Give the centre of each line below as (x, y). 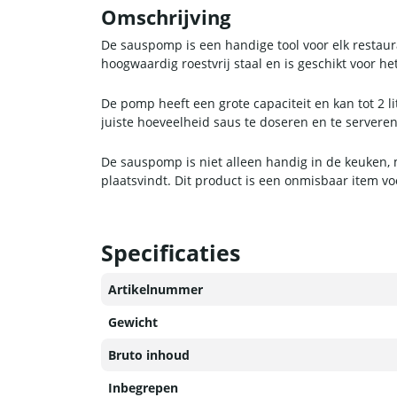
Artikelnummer (156, 290)
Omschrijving (166, 18)
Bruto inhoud (149, 355)
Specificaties (171, 253)
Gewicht (133, 323)
